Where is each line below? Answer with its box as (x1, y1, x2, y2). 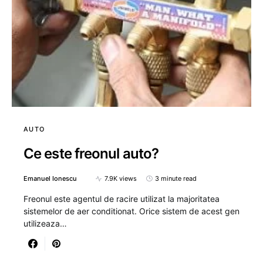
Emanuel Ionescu (23, 174, 77, 183)
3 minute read (155, 174, 197, 183)
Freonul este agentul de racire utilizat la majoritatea (23, 194, 220, 204)
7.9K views (104, 174, 137, 183)
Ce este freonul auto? (23, 145, 159, 162)
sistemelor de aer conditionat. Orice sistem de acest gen (23, 206, 240, 216)
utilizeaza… (23, 218, 67, 228)
